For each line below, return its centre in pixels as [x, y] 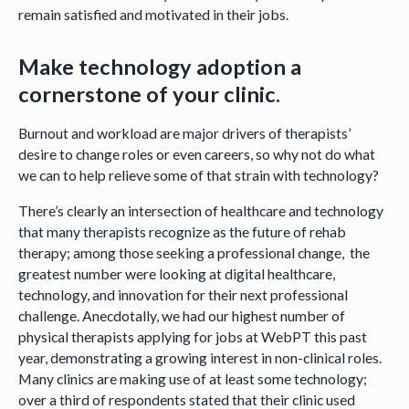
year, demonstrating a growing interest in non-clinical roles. [199, 357]
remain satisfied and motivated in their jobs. [156, 14]
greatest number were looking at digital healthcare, [176, 273]
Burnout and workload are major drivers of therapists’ [184, 132]
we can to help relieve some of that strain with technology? [199, 174]
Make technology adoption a [159, 67]
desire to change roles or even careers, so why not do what [196, 153]
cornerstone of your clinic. [149, 94]
